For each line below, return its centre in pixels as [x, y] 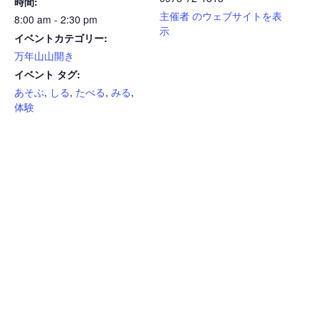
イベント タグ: [47, 74]
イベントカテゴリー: [61, 38]
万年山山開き [44, 56]
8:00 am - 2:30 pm [56, 20]
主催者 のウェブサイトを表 [221, 16]
